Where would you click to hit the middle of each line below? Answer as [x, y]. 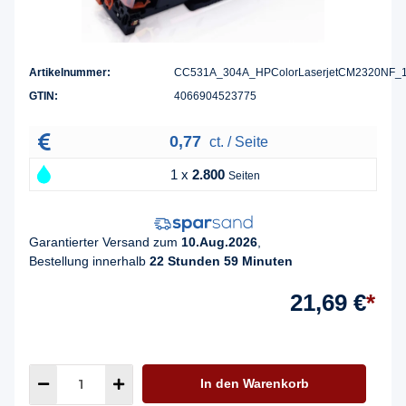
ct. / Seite [237, 142]
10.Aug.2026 [219, 242]
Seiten [244, 176]
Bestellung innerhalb [89, 261]
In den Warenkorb [254, 383]
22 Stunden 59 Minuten [221, 261]
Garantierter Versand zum [105, 242]
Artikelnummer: [70, 73]
